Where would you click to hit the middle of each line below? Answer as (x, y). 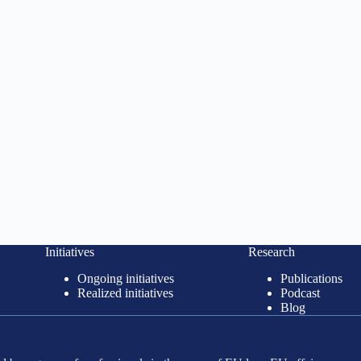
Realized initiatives (125, 293)
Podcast (300, 293)
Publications (311, 278)
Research (271, 252)
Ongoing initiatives (125, 278)
